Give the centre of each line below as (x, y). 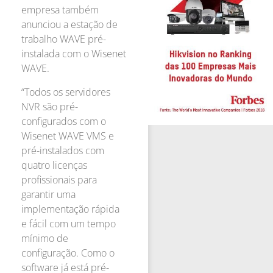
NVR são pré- (50, 106)
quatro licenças (54, 165)
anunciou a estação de (69, 25)
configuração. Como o (68, 253)
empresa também (60, 10)
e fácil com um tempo (69, 223)
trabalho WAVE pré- (64, 39)
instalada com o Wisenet (74, 54)
